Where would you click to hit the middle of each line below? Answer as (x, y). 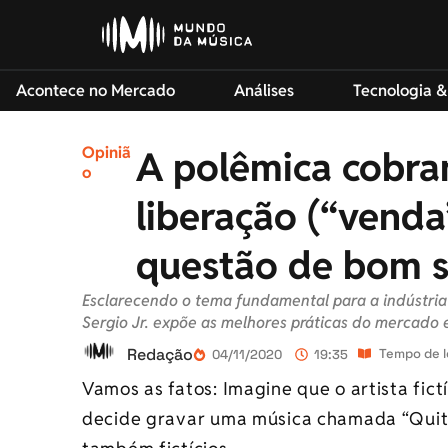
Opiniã (106, 152)
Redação (160, 354)
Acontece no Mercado (95, 90)
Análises (263, 90)
